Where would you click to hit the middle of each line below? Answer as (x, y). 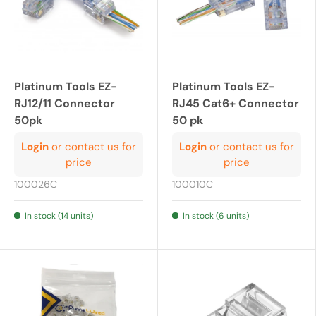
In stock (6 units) (216, 216)
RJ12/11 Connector (65, 104)
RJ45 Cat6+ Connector (236, 104)
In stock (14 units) (59, 216)
